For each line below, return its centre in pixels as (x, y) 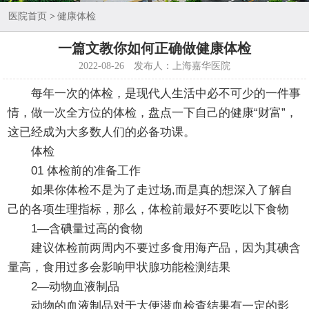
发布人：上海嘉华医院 (182, 66)
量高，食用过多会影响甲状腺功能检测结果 (119, 267)
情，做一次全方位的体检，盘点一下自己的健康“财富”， (153, 112)
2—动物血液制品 (64, 286)
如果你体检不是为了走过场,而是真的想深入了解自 (150, 190)
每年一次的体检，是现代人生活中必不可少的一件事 (154, 93)
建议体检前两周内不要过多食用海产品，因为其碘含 (154, 248)
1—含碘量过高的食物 (76, 228)
